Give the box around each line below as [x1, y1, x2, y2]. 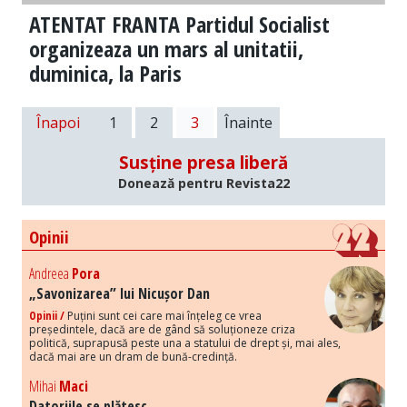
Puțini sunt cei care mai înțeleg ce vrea [65, 308, 262, 324]
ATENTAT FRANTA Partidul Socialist [29, 9, 330, 40]
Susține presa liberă [119, 151, 288, 174]
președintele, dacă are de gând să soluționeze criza [29, 322, 295, 338]
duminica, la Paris [29, 58, 182, 89]
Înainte [224, 113, 273, 134]
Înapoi [36, 113, 80, 134]
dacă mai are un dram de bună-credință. [29, 349, 237, 365]
